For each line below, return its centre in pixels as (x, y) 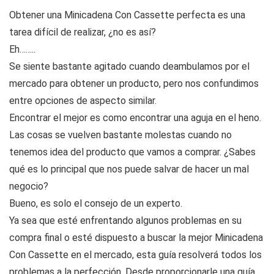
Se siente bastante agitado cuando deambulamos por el (129, 67)
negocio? (29, 187)
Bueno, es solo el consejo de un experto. (96, 204)
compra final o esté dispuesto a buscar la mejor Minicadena (136, 238)
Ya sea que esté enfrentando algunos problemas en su (125, 221)
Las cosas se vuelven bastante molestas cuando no (120, 135)
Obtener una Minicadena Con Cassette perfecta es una (127, 15)
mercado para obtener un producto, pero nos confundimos (134, 84)
